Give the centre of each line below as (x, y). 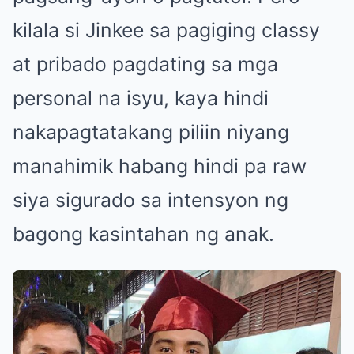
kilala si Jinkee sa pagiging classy (166, 30)
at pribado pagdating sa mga (145, 64)
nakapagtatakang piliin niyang (151, 132)
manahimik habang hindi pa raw (160, 166)
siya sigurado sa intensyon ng (151, 200)
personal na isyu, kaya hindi (141, 98)
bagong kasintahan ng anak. (143, 233)
